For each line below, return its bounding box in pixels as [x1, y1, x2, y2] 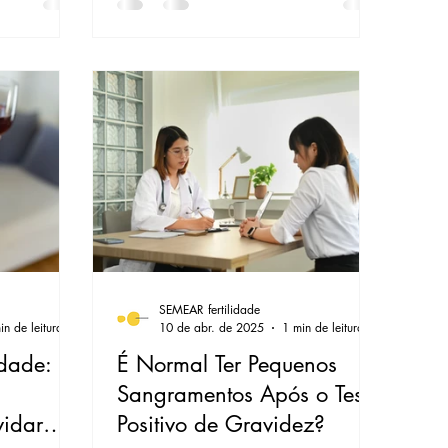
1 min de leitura [282, 319, 365, 337]
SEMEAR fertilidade [159, 301, 261, 319]
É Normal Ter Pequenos [117, 350, 338, 379]
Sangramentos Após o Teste [117, 380, 380, 409]
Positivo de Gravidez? [117, 410, 326, 439]
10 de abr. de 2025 [159, 319, 265, 337]
